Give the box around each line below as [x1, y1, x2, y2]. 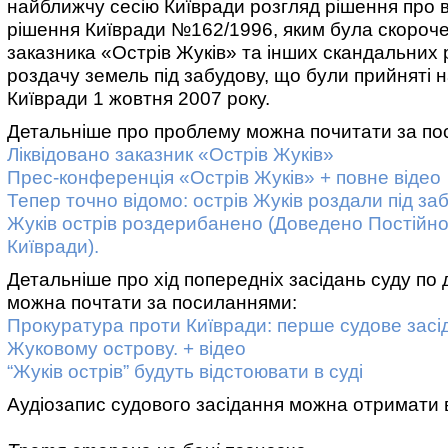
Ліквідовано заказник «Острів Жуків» [7, 144, 334, 165]
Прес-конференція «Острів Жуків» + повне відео [7, 167, 441, 188]
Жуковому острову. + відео [7, 338, 246, 359]
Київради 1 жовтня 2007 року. [7, 88, 270, 109]
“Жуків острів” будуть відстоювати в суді [7, 361, 363, 382]
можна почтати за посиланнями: [7, 292, 297, 313]
